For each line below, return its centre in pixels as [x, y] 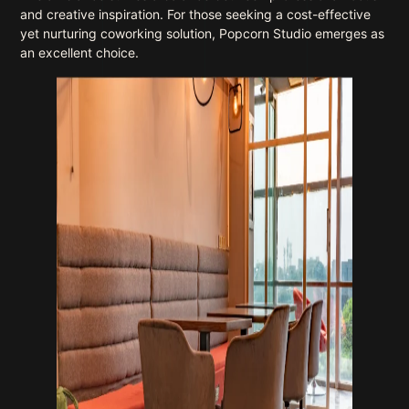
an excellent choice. [80, 53]
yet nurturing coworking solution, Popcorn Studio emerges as [203, 34]
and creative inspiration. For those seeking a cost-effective [196, 15]
